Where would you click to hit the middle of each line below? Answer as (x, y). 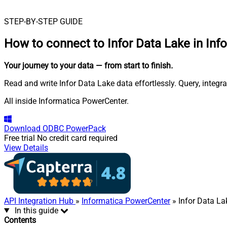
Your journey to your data (49, 65)
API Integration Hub (40, 201)
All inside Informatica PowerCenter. (66, 101)
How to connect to (56, 43)
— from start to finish (133, 65)
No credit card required (77, 138)
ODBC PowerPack (74, 128)
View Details (26, 147)
